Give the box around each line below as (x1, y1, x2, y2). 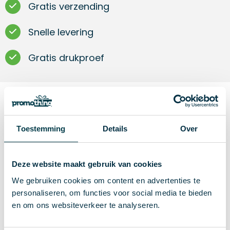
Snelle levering (28, 26, 93, 39)
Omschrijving (15, 107, 95, 123)
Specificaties (15, 199, 92, 216)
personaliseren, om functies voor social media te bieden (12, 188, 212, 197)
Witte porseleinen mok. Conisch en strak (15, 132, 174, 142)
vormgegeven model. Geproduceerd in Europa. (15, 143, 202, 153)
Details (102, 124, 128, 133)
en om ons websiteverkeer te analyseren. (12, 200, 160, 209)
